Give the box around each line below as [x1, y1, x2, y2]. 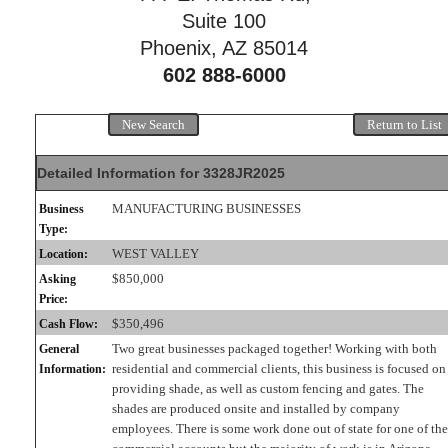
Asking [39, 271, 76, 286]
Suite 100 [182, 9, 266, 32]
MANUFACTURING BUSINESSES [112, 200, 301, 216]
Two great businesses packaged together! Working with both [112, 340, 437, 356]
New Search [122, 116, 185, 132]
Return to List [366, 116, 442, 132]
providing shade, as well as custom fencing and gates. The [112, 380, 424, 396]
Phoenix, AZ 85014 [140, 36, 308, 59]
